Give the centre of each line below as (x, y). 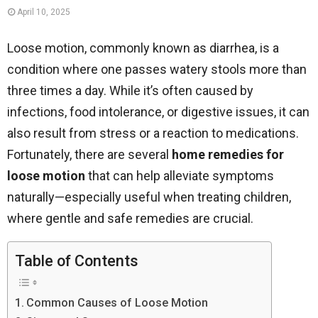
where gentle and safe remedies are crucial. (130, 218)
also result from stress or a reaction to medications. (153, 133)
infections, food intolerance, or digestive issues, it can (158, 112)
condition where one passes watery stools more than (157, 69)
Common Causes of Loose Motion (117, 302)
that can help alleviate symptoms (180, 176)
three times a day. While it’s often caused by (130, 91)
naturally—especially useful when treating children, (149, 197)
